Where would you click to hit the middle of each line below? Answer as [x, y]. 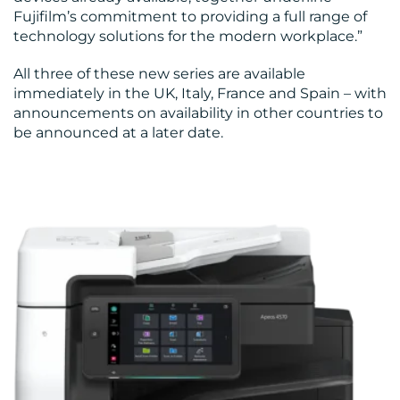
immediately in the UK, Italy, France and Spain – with [200, 93]
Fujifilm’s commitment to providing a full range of [190, 17]
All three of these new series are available [159, 73]
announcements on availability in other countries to [198, 112]
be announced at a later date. [118, 132]
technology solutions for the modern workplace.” [188, 37]
